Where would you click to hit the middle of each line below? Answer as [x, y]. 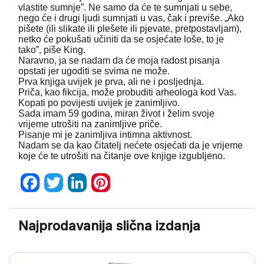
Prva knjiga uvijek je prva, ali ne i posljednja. [111, 82]
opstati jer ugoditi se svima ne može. [94, 71]
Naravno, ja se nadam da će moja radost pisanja [119, 61]
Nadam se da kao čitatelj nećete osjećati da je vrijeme [131, 146]
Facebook [42, 202]
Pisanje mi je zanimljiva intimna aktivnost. [105, 135]
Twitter [58, 202]
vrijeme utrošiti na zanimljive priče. [90, 124]
